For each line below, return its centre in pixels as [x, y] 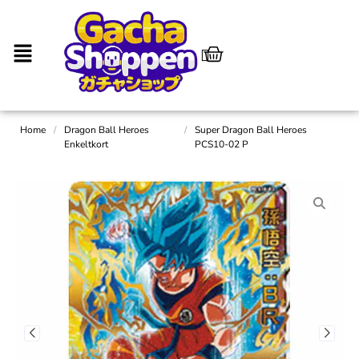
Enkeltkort [86, 144]
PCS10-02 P [222, 144]
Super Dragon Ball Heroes [251, 129]
